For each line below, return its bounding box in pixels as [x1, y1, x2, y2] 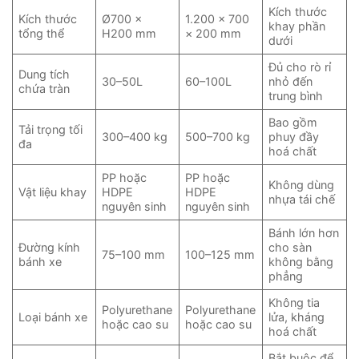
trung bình [268, 89, 324, 103]
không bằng [268, 255, 334, 269]
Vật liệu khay [18, 185, 87, 200]
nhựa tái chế [268, 192, 336, 207]
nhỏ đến [268, 75, 313, 89]
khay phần [268, 19, 326, 34]
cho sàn [268, 240, 313, 255]
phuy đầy [268, 130, 320, 144]
